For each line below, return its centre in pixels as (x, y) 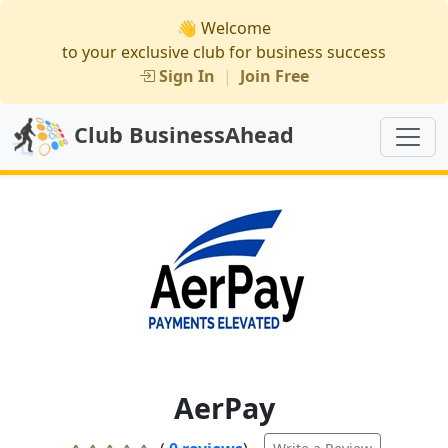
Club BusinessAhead (180, 134)
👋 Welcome (224, 28)
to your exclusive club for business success (224, 52)
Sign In (187, 76)
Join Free (274, 76)
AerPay (224, 407)
